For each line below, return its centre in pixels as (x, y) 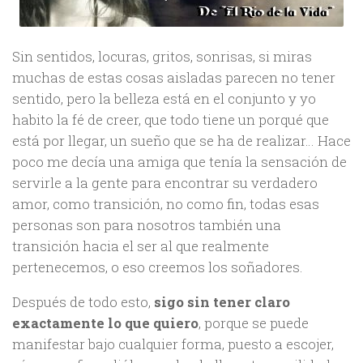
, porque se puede (254, 322)
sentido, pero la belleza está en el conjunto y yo (164, 99)
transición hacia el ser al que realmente (141, 246)
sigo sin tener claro (222, 301)
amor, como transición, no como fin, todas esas (166, 204)
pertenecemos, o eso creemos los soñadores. (158, 267)
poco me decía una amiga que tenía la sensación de (179, 162)
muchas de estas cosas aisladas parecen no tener (174, 78)
